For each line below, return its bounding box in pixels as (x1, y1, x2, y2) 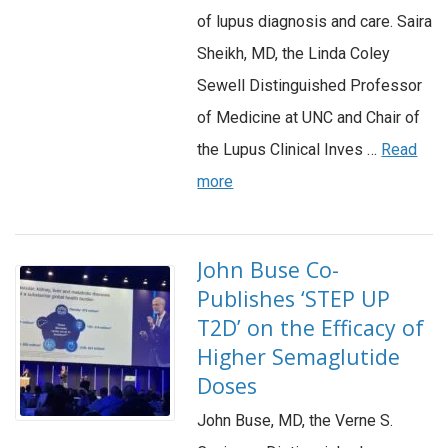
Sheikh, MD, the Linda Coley (197, 44, 391, 64)
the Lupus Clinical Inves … (197, 140, 382, 160)
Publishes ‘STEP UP (197, 284, 391, 314)
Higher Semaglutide (197, 342, 401, 372)
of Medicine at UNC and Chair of (197, 108, 421, 128)
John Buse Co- (197, 255, 340, 285)
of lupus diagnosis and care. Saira (197, 12, 433, 32)
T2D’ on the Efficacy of (197, 313, 425, 343)
